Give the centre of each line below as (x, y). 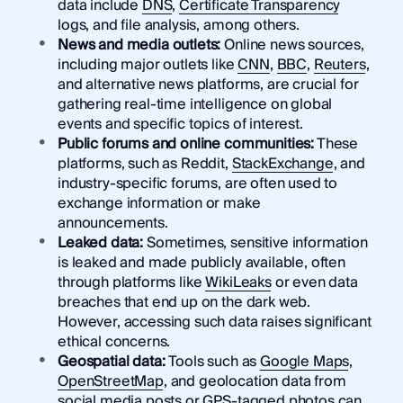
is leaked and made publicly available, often (201, 263)
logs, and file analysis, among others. (178, 26)
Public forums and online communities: (186, 144)
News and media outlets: (139, 45)
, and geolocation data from (255, 382)
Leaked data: (100, 243)
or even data (314, 283)
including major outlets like (148, 65)
